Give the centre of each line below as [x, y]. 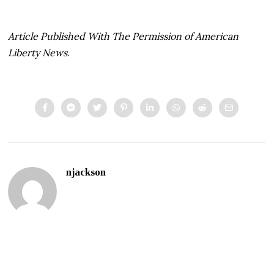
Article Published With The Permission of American [124, 36]
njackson [86, 172]
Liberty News [38, 52]
